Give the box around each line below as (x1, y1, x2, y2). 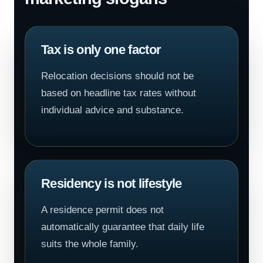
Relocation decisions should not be (41, 70, 194, 82)
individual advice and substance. (41, 104, 184, 116)
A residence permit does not (41, 204, 164, 215)
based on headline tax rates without (41, 87, 196, 99)
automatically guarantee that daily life (41, 221, 204, 232)
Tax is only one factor (41, 42, 161, 57)
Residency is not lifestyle (41, 176, 182, 191)
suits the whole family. (41, 238, 139, 249)
